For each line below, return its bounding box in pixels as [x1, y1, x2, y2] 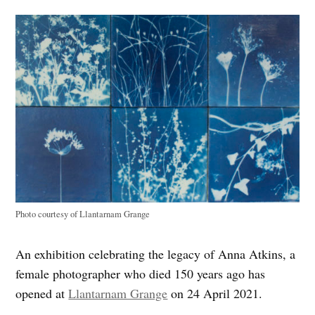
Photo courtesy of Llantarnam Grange [15, 208, 150, 221]
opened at [15, 285, 69, 302]
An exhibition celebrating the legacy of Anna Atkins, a [15, 245, 296, 263]
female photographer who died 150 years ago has [15, 265, 266, 283]
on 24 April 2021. [167, 285, 263, 302]
